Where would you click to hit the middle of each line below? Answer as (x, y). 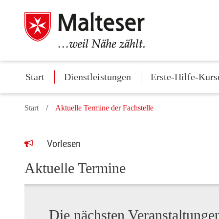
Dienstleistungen (98, 77)
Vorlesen (64, 144)
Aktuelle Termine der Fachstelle (104, 108)
